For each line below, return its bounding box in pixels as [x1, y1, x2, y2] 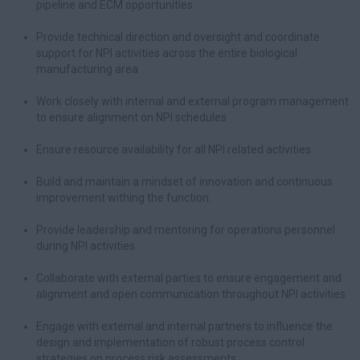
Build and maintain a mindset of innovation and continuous [36, 175, 333, 188]
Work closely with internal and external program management [36, 95, 349, 108]
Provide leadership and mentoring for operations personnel [36, 223, 335, 236]
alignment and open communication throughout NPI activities [36, 288, 346, 301]
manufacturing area [36, 63, 138, 76]
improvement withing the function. [36, 191, 211, 204]
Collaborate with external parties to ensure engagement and [36, 272, 342, 284]
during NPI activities [36, 239, 135, 252]
